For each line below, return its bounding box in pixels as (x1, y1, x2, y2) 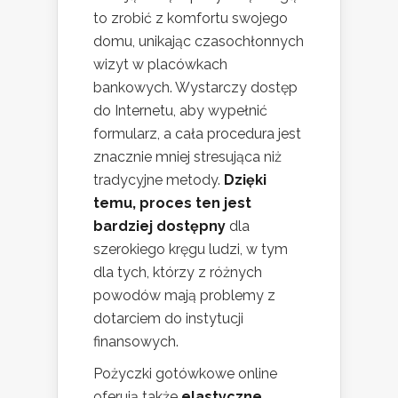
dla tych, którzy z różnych (93, 264, 262, 282)
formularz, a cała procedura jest (93, 125, 301, 143)
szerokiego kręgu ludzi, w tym (93, 241, 288, 259)
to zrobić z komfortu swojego (93, 10, 288, 28)
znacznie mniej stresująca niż (93, 148, 282, 166)
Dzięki (224, 171, 267, 189)
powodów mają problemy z (93, 287, 275, 305)
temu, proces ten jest (93, 195, 251, 212)
